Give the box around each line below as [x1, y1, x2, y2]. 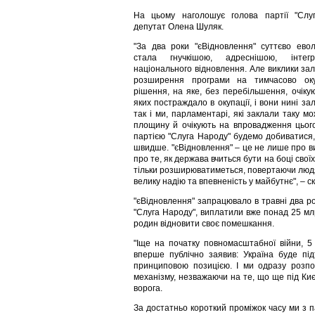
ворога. [134, 283, 162, 293]
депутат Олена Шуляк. [134, 22, 224, 32]
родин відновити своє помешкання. [134, 219, 274, 229]
